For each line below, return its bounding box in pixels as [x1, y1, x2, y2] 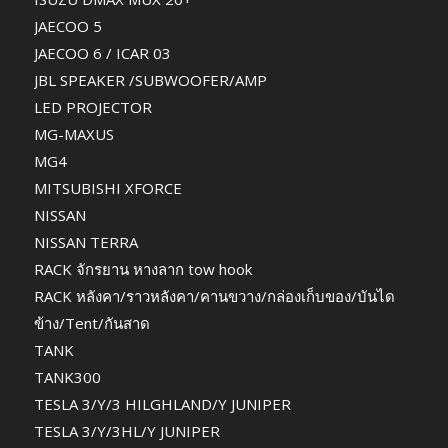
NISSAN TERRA [33, 231, 138, 252]
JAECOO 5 [33, 15, 102, 36]
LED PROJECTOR [33, 96, 152, 117]
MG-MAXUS [33, 123, 114, 144]
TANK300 [33, 366, 101, 387]
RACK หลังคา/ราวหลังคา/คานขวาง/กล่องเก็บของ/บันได [33, 285, 395, 306]
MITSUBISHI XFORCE [33, 177, 182, 198]
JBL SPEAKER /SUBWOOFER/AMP [33, 69, 267, 90]
